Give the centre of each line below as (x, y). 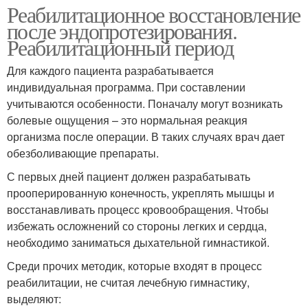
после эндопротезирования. (122, 30)
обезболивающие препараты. (83, 153)
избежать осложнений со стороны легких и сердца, (137, 225)
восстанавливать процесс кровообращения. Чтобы (138, 209)
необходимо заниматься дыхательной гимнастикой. (138, 242)
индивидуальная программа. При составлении (126, 87)
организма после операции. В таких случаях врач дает (146, 136)
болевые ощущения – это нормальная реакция (127, 120)
